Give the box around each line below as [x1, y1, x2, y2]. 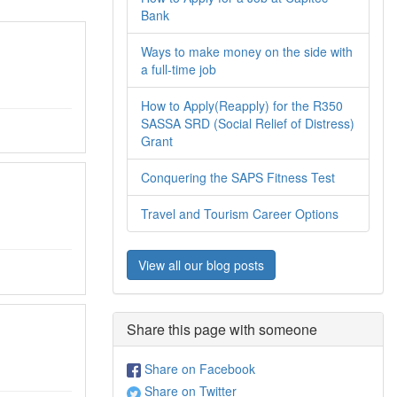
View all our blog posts [138, 256, 264, 274]
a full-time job [141, 60, 216, 78]
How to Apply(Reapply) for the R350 [141, 97, 343, 114]
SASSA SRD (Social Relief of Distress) [141, 114, 354, 132]
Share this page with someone [127, 319, 317, 339]
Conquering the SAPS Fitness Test [141, 168, 335, 186]
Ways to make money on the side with [141, 43, 353, 60]
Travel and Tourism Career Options [141, 205, 339, 222]
